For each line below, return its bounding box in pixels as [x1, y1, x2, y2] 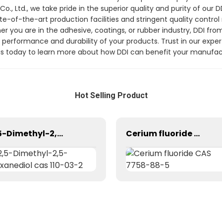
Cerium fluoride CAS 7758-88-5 [194, 127, 200, 139]
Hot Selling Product [74, 91, 148, 100]
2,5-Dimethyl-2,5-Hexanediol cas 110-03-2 [57, 127, 63, 139]
